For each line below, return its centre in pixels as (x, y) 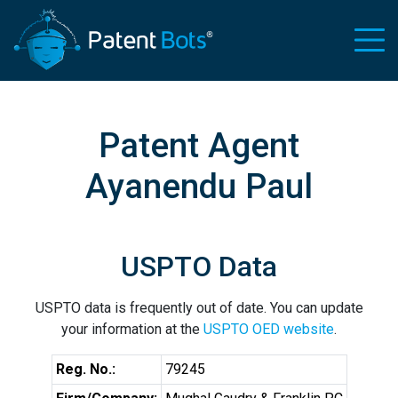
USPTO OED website (269, 329)
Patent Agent (199, 145)
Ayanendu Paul (199, 186)
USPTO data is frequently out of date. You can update (199, 308)
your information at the (132, 329)
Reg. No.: (85, 369)
